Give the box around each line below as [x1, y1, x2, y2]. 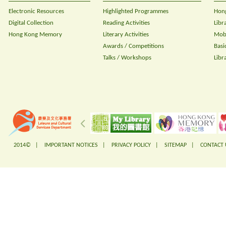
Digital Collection [9, 20, 53, 26]
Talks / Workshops [103, 54, 151, 61]
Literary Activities [103, 31, 149, 38]
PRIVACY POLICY [111, 142, 151, 148]
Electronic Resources [9, 8, 64, 15]
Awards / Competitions [103, 43, 164, 49]
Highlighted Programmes [103, 8, 168, 15]
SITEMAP [164, 142, 187, 148]
